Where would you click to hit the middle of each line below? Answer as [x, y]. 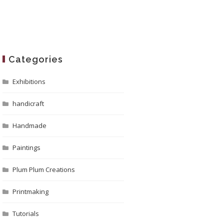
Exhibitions [29, 81]
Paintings [26, 147]
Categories [35, 59]
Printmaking [30, 191]
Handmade [29, 125]
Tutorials [25, 213]
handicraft [28, 103]
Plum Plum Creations [43, 169]
